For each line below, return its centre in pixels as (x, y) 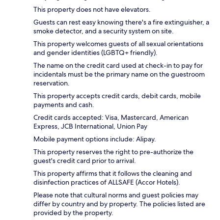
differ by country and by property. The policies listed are (119, 204)
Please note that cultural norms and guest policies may (116, 195)
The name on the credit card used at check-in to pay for (118, 66)
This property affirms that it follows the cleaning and (113, 174)
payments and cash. (64, 105)
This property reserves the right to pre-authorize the (113, 152)
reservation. (52, 83)
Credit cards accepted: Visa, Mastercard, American (111, 118)
